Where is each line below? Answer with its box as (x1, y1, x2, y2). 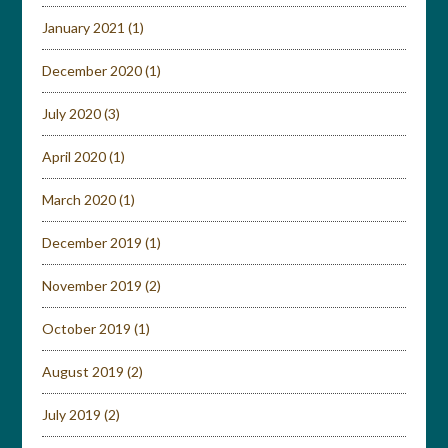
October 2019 (42, 320, 132, 337)
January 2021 (42, 19, 126, 36)
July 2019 (42, 406, 102, 423)
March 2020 (42, 191, 117, 208)
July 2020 (42, 105, 102, 122)
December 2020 (42, 62, 143, 79)
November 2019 (42, 277, 143, 294)
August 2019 (42, 363, 125, 380)
